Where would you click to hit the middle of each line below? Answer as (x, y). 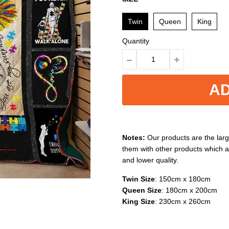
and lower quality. (150, 160)
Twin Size (139, 179)
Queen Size (142, 190)
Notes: (134, 138)
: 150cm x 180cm (183, 179)
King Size (139, 201)
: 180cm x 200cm (189, 190)
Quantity (136, 41)
